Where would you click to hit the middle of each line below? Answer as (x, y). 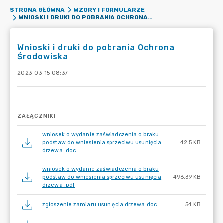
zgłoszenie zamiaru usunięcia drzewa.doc (100, 204)
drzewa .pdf (59, 185)
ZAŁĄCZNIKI (37, 116)
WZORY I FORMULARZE (109, 10)
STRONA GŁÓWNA (37, 10)
